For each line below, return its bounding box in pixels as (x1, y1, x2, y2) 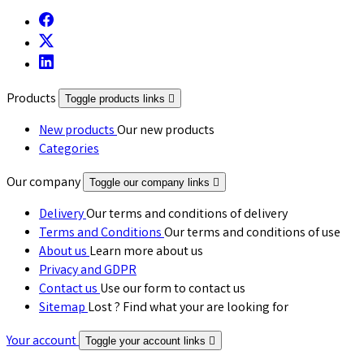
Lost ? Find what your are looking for (88, 299, 288, 318)
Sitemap (39, 299, 88, 318)
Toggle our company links (89, 176, 213, 189)
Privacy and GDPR (39, 262, 136, 281)
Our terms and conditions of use (164, 224, 340, 244)
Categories (39, 141, 99, 160)
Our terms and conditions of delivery (86, 206, 288, 225)
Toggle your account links (85, 335, 209, 348)
